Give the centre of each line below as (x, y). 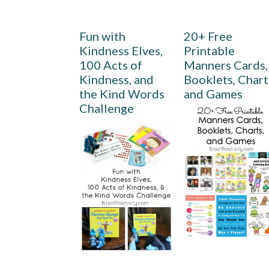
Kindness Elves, (121, 50)
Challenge (107, 108)
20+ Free (208, 36)
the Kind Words (122, 94)
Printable (210, 50)
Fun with (102, 36)
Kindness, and (116, 79)
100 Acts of (111, 65)
